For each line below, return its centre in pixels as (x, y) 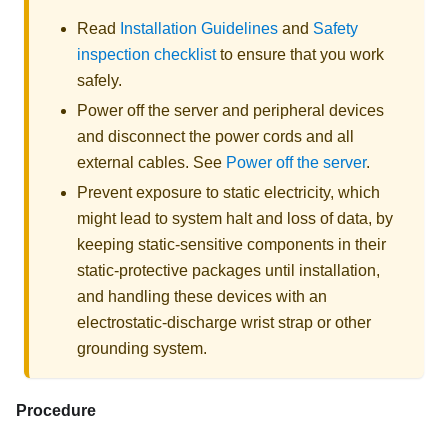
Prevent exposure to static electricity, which (228, 192)
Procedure (56, 410)
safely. (99, 80)
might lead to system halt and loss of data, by (235, 218)
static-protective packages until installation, (228, 270)
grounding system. (142, 348)
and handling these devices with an (202, 296)
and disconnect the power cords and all (215, 136)
